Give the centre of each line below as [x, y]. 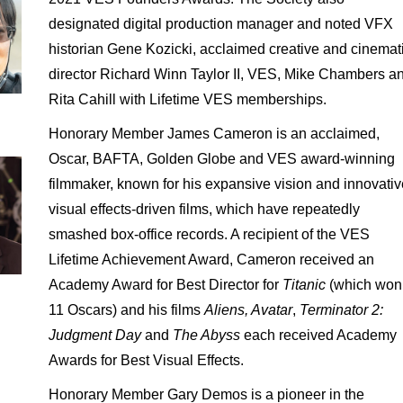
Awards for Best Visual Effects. [146, 360]
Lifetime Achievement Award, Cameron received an [211, 260]
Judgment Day [96, 335]
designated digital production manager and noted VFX [220, 24]
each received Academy [320, 335]
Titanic [305, 285]
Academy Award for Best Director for [165, 285]
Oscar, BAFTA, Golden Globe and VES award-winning [221, 159]
